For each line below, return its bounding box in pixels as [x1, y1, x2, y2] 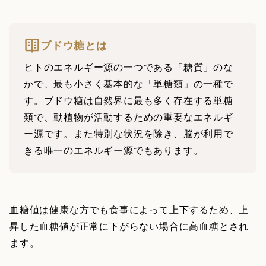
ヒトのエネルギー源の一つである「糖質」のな [24, 59, 233, 74]
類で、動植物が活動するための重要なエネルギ [24, 109, 233, 123]
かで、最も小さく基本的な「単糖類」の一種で [24, 76, 233, 90]
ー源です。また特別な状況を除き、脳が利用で [24, 126, 233, 140]
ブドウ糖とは [40, 37, 107, 53]
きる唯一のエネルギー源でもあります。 [24, 142, 204, 157]
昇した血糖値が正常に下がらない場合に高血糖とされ [9, 218, 249, 233]
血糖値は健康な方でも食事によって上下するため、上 [9, 202, 249, 216]
